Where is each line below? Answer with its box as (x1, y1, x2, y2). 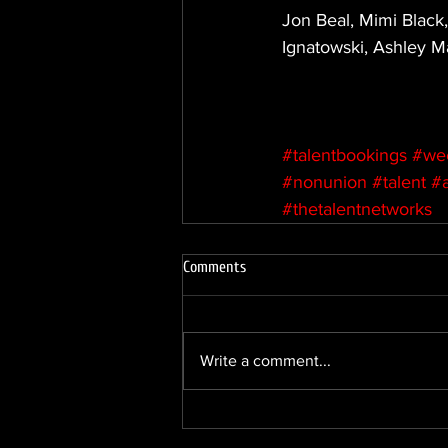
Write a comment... (200, 352, 331, 369)
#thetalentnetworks (282, 199, 432, 219)
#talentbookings (282, 145, 407, 165)
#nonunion (282, 172, 367, 192)
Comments (183, 258, 246, 276)
